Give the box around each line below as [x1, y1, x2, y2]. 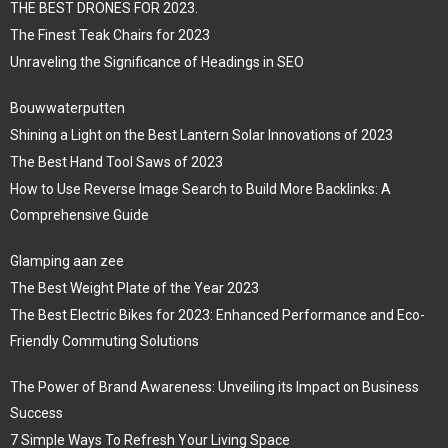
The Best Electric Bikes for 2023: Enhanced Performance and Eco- [10, 306, 425, 323]
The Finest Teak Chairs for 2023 [10, 26, 210, 43]
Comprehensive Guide [10, 206, 149, 223]
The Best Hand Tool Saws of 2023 [10, 153, 223, 170]
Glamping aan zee [10, 252, 124, 269]
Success [10, 404, 63, 421]
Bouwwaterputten [10, 99, 125, 116]
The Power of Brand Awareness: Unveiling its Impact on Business [10, 378, 419, 395]
